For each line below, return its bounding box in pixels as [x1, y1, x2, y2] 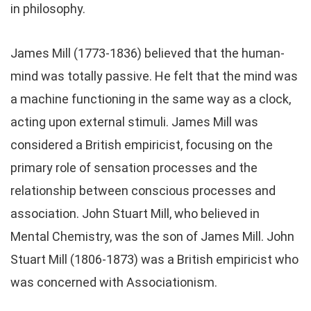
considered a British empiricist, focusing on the [10, 137, 273, 152]
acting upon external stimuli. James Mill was [10, 115, 258, 129]
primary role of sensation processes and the [10, 160, 258, 175]
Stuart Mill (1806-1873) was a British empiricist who [10, 252, 299, 267]
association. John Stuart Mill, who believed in [10, 206, 260, 221]
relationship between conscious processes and [10, 183, 276, 198]
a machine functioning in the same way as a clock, [10, 92, 291, 106]
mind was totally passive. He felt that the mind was [10, 69, 298, 83]
